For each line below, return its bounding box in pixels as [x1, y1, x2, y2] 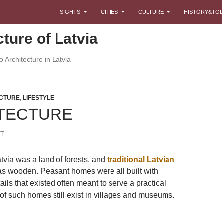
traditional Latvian [107, 155, 174, 164]
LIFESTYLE [23, 94, 54, 101]
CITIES [101, 9, 118, 15]
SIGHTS [60, 9, 80, 15]
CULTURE [138, 9, 164, 15]
